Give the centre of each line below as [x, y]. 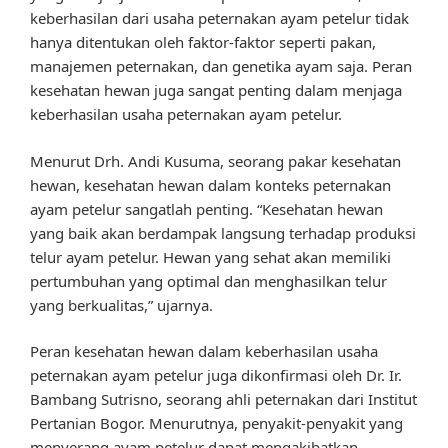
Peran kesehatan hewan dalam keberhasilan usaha [204, 351]
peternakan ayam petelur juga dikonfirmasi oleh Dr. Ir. [216, 375]
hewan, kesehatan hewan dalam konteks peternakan [210, 184]
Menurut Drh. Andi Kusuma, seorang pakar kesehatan [215, 160]
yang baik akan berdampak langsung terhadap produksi [223, 232]
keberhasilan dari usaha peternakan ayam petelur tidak [219, 18]
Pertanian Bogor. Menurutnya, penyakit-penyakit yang [216, 423]
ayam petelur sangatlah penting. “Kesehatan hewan [206, 208]
